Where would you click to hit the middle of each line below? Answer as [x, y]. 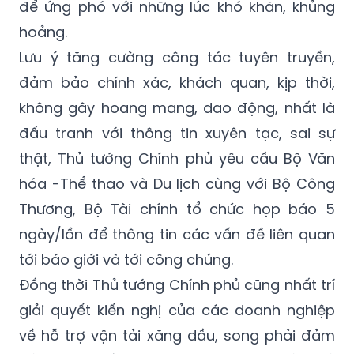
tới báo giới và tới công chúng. [126, 259]
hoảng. [43, 32]
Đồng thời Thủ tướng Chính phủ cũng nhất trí [177, 284]
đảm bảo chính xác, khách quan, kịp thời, [177, 82]
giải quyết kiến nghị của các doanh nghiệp [177, 310]
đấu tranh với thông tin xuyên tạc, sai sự [177, 133]
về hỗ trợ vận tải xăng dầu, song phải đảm [177, 335]
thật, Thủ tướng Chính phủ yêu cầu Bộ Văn [177, 158]
